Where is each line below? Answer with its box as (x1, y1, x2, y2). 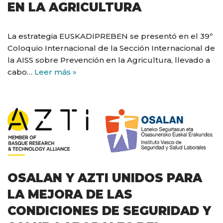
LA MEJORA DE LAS (7, 187, 132, 202)
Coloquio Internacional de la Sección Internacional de (7, 43, 215, 53)
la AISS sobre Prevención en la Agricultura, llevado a (7, 55, 210, 65)
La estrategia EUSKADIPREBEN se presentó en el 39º (7, 31, 213, 41)
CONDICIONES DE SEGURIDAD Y (7, 204, 211, 219)
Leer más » (34, 67, 77, 77)
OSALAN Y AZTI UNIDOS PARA (7, 171, 202, 186)
